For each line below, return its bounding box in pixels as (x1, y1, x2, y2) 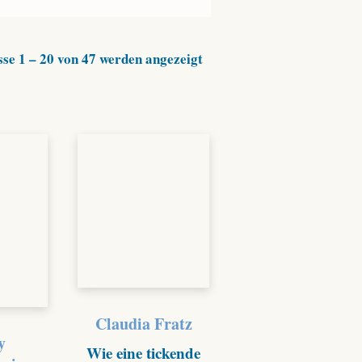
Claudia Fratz (95, 311, 192, 335)
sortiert (202, 85, 248, 105)
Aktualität (202, 66, 263, 86)
